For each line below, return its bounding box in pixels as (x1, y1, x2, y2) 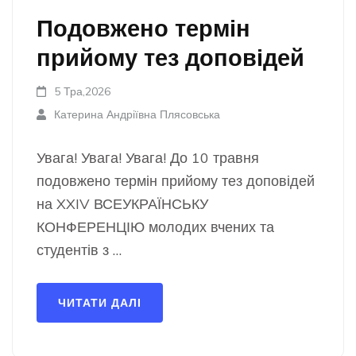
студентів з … (37, 241, 122, 259)
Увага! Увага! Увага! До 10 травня (37, 149, 259, 167)
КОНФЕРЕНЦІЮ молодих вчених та (37, 218, 274, 236)
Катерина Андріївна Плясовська (54, 107, 221, 122)
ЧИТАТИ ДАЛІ (58, 296, 141, 310)
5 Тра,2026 (54, 84, 111, 99)
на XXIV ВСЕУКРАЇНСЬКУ (37, 195, 208, 213)
